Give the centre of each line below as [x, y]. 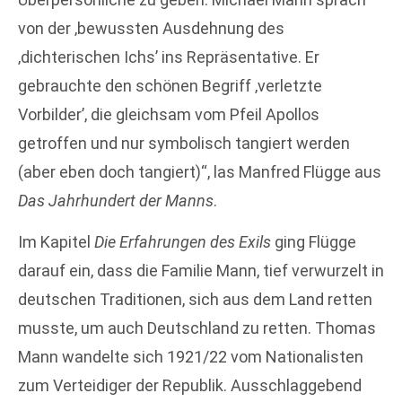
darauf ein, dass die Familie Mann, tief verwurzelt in [201, 271]
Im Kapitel [56, 242]
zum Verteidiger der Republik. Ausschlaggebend [190, 386]
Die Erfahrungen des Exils [183, 242]
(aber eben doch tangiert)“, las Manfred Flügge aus [200, 171]
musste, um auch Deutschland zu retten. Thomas [197, 328]
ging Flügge [314, 242]
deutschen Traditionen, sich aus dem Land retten [195, 300]
